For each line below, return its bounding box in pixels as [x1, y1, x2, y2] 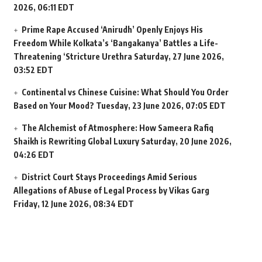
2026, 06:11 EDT [13, 2, 74, 13]
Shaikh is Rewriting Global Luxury [13, 136, 139, 147]
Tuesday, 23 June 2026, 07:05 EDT [95, 101, 226, 111]
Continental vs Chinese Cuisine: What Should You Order [21, 87, 229, 98]
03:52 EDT [13, 65, 53, 75]
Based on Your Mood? [13, 101, 94, 111]
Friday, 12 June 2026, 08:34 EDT [13, 199, 134, 209]
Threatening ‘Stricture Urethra [13, 51, 132, 62]
